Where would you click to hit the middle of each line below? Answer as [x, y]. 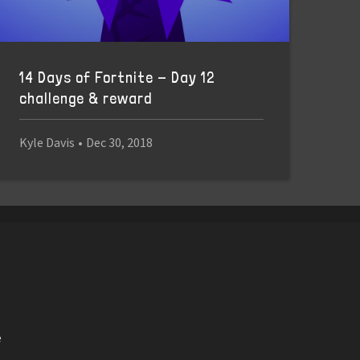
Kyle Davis [47, 142]
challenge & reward [85, 99]
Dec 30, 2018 [119, 142]
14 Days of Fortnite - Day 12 [117, 78]
